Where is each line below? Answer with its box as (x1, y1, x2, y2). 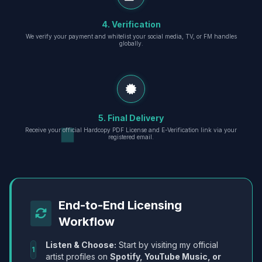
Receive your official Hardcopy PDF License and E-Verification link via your (25, 126, 237, 133)
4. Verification (101, 19, 161, 29)
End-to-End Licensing (58, 198, 182, 212)
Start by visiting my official (116, 240, 218, 250)
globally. (119, 40, 143, 47)
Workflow (58, 215, 115, 229)
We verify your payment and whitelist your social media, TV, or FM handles (25, 33, 237, 40)
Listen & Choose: (46, 240, 116, 250)
